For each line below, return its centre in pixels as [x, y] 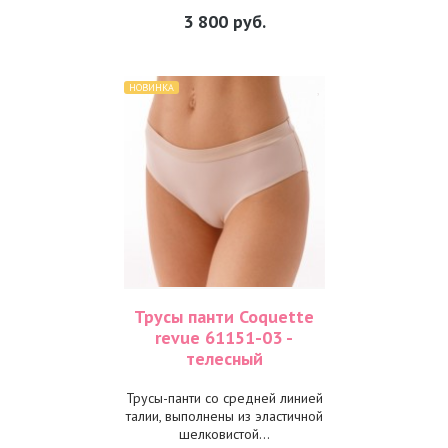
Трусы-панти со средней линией [224, 398]
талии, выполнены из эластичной [224, 416]
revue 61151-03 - [224, 337]
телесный [224, 358]
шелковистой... [224, 434]
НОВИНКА [151, 87]
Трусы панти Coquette [224, 316]
